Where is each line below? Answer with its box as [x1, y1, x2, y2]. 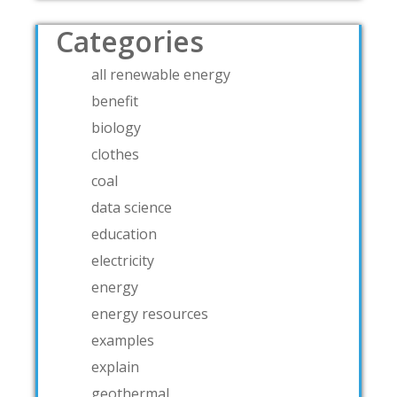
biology [91, 118, 141, 138]
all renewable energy [91, 65, 230, 85]
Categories [56, 22, 204, 61]
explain [91, 357, 139, 378]
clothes [91, 144, 139, 165]
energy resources [91, 304, 208, 324]
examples [91, 331, 154, 351]
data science [91, 198, 172, 218]
